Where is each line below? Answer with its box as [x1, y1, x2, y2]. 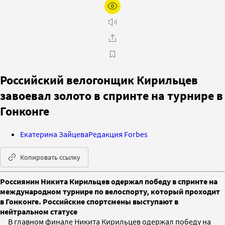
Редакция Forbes [88, 129, 148, 139]
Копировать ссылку [20, 152, 80, 162]
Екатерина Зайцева [20, 129, 88, 139]
